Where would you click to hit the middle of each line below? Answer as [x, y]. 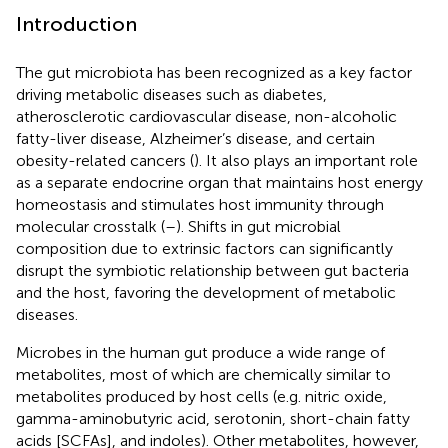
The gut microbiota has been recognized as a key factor [214, 72]
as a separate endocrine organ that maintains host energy [219, 182]
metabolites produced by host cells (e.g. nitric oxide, [201, 396]
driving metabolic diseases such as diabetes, [171, 94]
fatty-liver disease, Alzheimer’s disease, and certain [195, 138]
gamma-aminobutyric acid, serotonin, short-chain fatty [213, 418]
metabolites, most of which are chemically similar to [203, 374]
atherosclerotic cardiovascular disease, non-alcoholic [206, 116]
